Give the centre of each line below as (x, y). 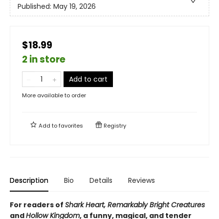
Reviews (142, 180)
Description (29, 180)
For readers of (37, 205)
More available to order (54, 95)
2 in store (44, 59)
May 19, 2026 (75, 6)
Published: (35, 6)
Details (101, 180)
